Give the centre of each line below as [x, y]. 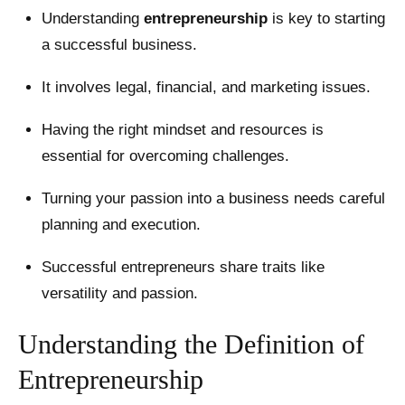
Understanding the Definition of [191, 344]
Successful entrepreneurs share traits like [183, 267]
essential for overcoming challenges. [165, 156]
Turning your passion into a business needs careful [213, 198]
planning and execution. [121, 225]
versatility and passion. [119, 293]
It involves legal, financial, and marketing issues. [206, 87]
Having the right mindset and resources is [182, 130]
